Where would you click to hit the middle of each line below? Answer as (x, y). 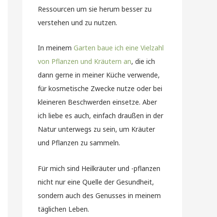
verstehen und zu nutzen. (77, 22)
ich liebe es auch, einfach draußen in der (101, 116)
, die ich (143, 61)
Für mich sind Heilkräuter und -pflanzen (99, 168)
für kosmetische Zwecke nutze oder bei (100, 88)
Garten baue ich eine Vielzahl (119, 48)
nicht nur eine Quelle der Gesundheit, (96, 182)
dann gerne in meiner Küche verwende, (99, 75)
